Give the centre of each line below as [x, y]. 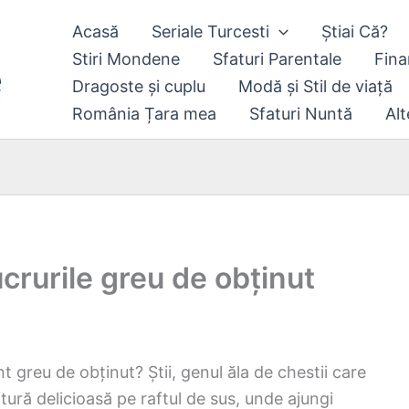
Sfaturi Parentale [277, 59]
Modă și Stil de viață [315, 86]
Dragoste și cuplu [139, 86]
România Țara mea [144, 114]
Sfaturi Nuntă [301, 114]
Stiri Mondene [126, 59]
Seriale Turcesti [210, 31]
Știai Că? [354, 31]
